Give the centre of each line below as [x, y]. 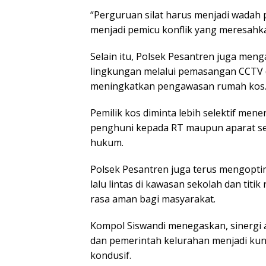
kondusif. [111, 256]
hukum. [107, 143]
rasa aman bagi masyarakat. [153, 199]
